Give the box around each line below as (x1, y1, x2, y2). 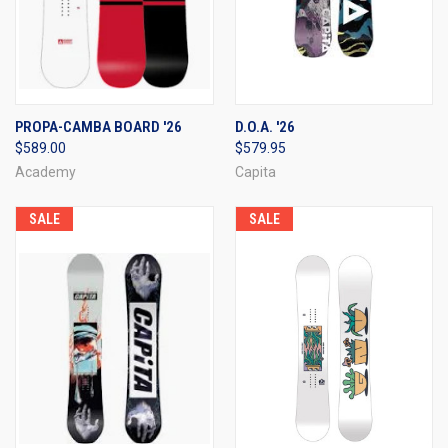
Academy (15, 163, 76, 180)
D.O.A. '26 (234, 117, 295, 136)
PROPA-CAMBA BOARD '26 (15, 117, 182, 136)
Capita (234, 163, 276, 180)
